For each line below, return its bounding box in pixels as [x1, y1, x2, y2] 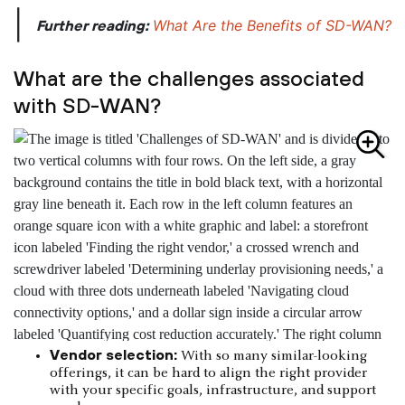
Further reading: [36, 17, 153, 34]
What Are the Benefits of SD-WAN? [153, 16, 391, 35]
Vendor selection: [50, 346, 177, 363]
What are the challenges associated [14, 66, 364, 91]
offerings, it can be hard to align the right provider [50, 366, 367, 381]
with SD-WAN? [14, 93, 161, 118]
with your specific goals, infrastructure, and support [50, 383, 376, 399]
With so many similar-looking [177, 349, 367, 364]
